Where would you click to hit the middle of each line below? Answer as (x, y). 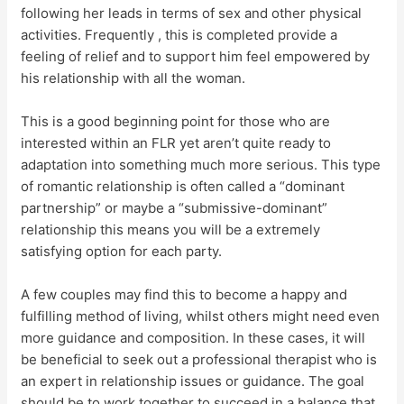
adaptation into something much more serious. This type (201, 165)
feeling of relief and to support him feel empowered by (196, 56)
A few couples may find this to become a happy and (184, 294)
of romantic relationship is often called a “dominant (183, 186)
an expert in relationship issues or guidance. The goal (193, 381)
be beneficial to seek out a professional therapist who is (199, 359)
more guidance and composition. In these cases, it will (193, 338)
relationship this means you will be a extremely (171, 230)
